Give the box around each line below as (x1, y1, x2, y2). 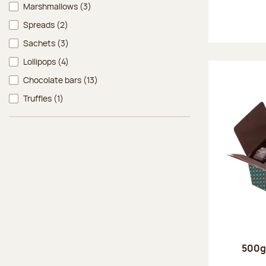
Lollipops (23, 55, 58, 67)
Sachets (23, 37, 57, 49)
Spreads (23, 18, 56, 30)
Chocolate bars (23, 74, 83, 85)
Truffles (23, 92, 53, 104)
